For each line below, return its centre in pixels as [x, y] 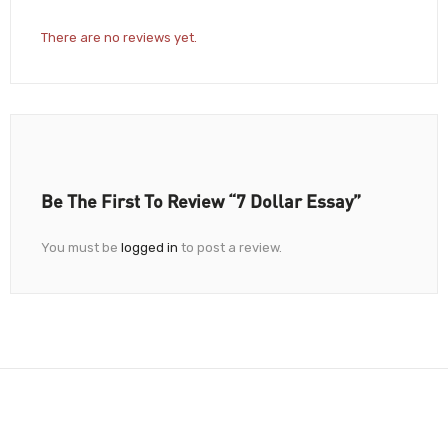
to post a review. [230, 247]
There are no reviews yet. [119, 37]
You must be [81, 247]
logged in [149, 247]
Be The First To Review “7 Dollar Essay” [201, 200]
